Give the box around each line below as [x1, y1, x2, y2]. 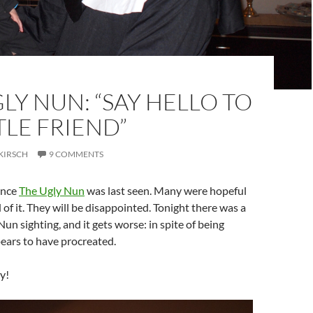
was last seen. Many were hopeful [85, 184, 247, 197]
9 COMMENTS [49, 149, 103, 159]
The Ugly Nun [19, 184, 85, 197]
